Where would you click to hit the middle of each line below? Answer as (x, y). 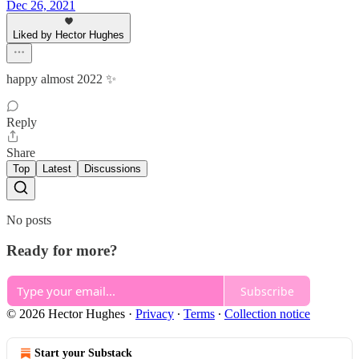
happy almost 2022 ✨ (61, 79)
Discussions (113, 168)
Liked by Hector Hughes (69, 34)
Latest (57, 168)
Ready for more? (62, 251)
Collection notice (267, 314)
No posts (29, 220)
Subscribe (267, 291)
